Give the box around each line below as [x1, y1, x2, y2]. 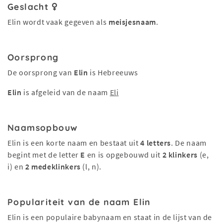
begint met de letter [7, 150, 81, 160]
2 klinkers [162, 150, 198, 160]
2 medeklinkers [25, 162, 81, 171]
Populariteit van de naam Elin [7, 196, 151, 207]
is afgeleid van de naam [21, 87, 110, 97]
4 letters [140, 138, 171, 148]
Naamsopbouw [7, 122, 78, 133]
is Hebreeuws [88, 67, 138, 77]
